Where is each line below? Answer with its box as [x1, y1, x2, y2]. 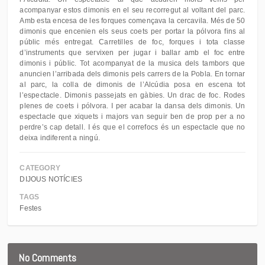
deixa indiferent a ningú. [20, 134, 100, 142]
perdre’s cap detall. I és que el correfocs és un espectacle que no [20, 123, 245, 131]
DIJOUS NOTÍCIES [20, 175, 83, 183]
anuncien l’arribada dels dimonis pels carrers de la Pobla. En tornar [20, 70, 245, 78]
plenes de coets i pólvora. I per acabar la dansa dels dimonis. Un [20, 102, 245, 110]
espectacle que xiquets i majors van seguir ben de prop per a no [20, 112, 245, 121]
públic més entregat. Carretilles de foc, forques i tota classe [20, 38, 245, 46]
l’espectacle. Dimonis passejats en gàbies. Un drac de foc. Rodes [20, 91, 245, 99]
